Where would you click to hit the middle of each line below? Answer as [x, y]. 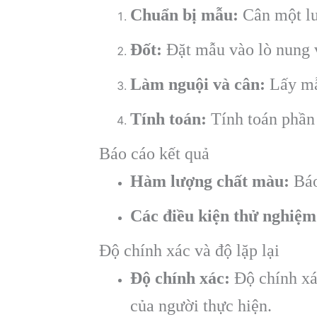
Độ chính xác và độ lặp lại [189, 251]
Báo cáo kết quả [154, 154]
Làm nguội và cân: [198, 85]
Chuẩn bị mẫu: [184, 15]
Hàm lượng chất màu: [210, 181]
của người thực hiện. [201, 306]
